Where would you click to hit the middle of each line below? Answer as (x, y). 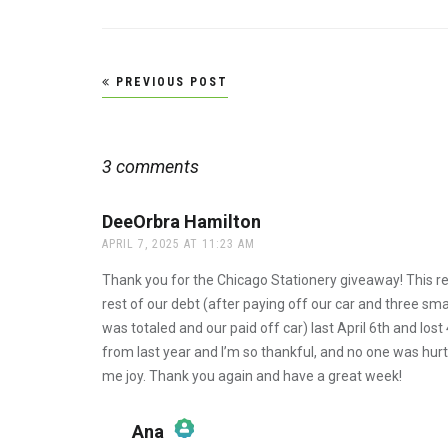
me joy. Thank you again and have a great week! (252, 375)
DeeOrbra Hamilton (181, 221)
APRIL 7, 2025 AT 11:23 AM (178, 243)
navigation (158, 111)
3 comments (150, 166)
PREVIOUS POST (169, 82)
